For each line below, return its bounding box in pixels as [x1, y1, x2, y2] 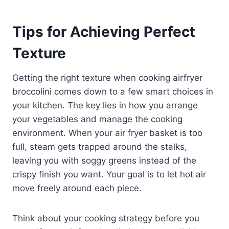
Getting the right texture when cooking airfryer [12, 72, 202, 83]
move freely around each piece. [12, 182, 142, 193]
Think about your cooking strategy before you [12, 213, 199, 223]
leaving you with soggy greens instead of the [12, 155, 196, 166]
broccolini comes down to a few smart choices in [12, 86, 213, 97]
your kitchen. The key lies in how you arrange [12, 100, 198, 110]
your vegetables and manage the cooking [12, 113, 182, 124]
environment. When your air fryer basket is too [12, 127, 202, 138]
